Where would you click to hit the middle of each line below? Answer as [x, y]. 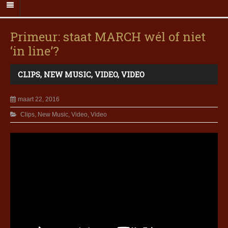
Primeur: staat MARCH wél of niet [108, 37]
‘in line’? [35, 51]
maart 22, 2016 [39, 99]
